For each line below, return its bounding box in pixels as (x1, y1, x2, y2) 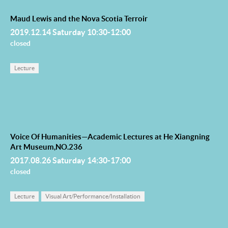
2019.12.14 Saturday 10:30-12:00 (10, 27, 131, 37)
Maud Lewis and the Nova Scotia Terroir (10, 14, 148, 23)
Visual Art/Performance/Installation (45, 193, 140, 199)
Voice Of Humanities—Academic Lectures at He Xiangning (10, 132, 210, 141)
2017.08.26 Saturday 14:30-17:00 (10, 156, 131, 165)
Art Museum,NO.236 (10, 142, 82, 151)
